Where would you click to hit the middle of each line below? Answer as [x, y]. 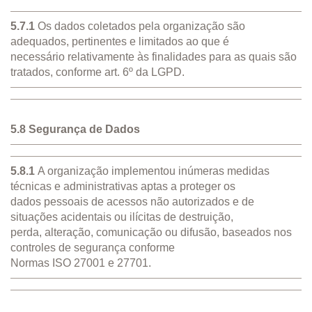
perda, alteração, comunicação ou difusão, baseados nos [151, 232]
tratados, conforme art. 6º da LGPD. [97, 72]
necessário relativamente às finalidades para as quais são [154, 56]
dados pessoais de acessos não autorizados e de [132, 201]
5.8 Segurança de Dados [75, 129]
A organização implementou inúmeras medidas [152, 171]
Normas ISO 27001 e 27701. [81, 263]
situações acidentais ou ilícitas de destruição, [122, 217]
